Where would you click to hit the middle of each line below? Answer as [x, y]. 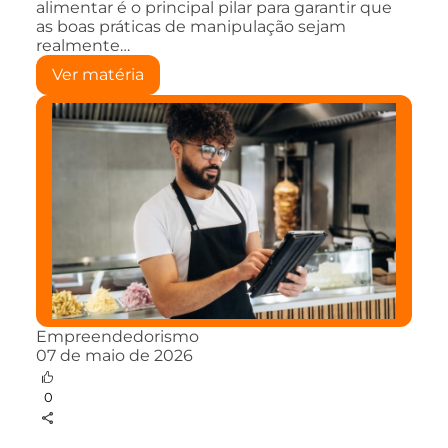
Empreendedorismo [117, 336]
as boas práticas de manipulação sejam [191, 26]
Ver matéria [98, 74]
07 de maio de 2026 [114, 355]
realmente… [83, 45]
